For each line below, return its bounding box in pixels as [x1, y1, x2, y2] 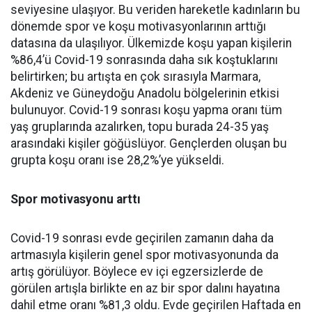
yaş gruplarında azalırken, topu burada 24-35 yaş [10, 119, 269, 134]
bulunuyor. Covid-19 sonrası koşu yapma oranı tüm [10, 102, 282, 117]
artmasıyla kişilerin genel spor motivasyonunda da [10, 247, 279, 262]
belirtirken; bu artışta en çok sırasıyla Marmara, [10, 69, 260, 84]
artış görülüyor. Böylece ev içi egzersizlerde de [10, 264, 263, 279]
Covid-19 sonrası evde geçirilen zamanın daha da [10, 231, 274, 245]
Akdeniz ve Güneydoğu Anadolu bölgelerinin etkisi [10, 86, 279, 100]
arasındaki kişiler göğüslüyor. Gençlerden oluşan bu [10, 136, 287, 150]
